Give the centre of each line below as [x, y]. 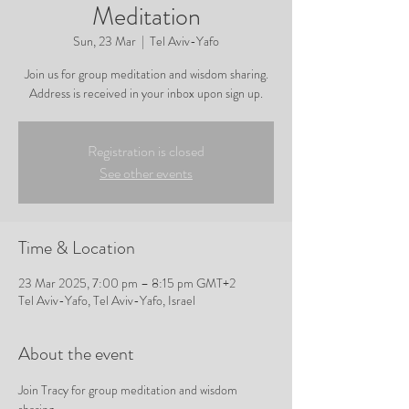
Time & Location [77, 248]
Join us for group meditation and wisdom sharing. [146, 74]
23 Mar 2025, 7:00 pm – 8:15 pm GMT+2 [127, 283]
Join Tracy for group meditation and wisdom [129, 390]
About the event [76, 354]
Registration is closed [146, 152]
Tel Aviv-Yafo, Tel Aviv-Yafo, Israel [107, 301]
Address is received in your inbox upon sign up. [146, 94]
